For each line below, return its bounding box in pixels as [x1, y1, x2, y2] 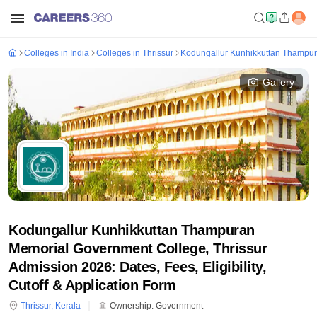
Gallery [263, 76, 294, 88]
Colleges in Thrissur [96, 48, 173, 58]
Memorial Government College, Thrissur [8, 241, 267, 256]
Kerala [55, 301, 81, 311]
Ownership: [108, 301, 154, 311]
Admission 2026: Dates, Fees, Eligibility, [8, 259, 267, 275]
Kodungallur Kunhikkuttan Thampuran [8, 222, 255, 238]
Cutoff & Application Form [8, 277, 177, 293]
